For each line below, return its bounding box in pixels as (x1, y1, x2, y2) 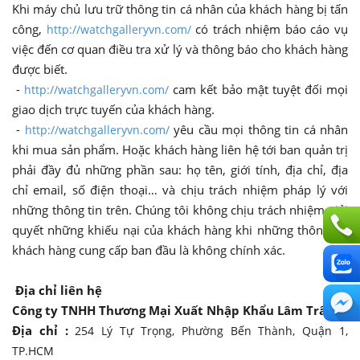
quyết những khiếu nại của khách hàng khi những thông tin (12, 221, 348, 238)
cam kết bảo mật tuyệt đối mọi (169, 80, 349, 97)
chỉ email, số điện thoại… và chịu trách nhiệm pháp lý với (12, 181, 348, 198)
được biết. (12, 60, 67, 77)
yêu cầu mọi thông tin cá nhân (169, 121, 349, 137)
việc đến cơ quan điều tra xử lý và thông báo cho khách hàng (12, 40, 348, 57)
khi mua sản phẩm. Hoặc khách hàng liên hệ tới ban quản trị (12, 141, 348, 157)
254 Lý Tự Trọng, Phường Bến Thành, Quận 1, (75, 322, 349, 338)
